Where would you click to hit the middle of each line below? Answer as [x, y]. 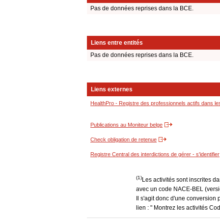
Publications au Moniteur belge [126, 125]
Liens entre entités [117, 43]
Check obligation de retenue [124, 140]
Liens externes [112, 90]
